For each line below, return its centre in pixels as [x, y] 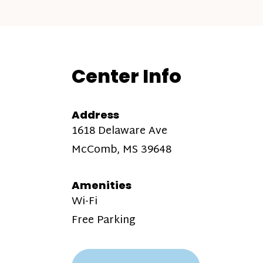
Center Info [127, 76]
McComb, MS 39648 [122, 150]
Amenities [102, 185]
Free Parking [104, 220]
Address [95, 115]
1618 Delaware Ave [119, 131]
